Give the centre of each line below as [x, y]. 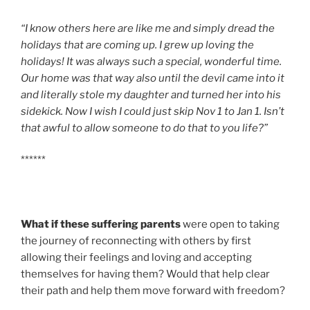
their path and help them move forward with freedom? [153, 291]
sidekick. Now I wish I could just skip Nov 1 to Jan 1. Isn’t [153, 111]
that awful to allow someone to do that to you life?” [144, 128]
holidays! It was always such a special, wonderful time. [151, 61]
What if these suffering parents [101, 225]
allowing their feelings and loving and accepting [136, 258]
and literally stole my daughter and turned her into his [151, 94]
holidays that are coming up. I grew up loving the [137, 45]
